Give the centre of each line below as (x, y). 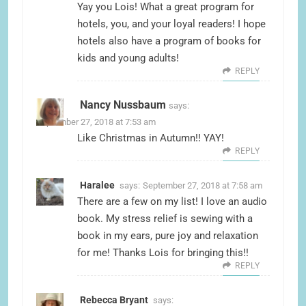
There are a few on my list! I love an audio (172, 202)
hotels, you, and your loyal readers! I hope (171, 24)
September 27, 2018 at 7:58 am (203, 186)
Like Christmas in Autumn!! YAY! (151, 138)
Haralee (97, 185)
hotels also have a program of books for (169, 41)
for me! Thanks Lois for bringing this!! (163, 253)
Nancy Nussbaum (123, 105)
